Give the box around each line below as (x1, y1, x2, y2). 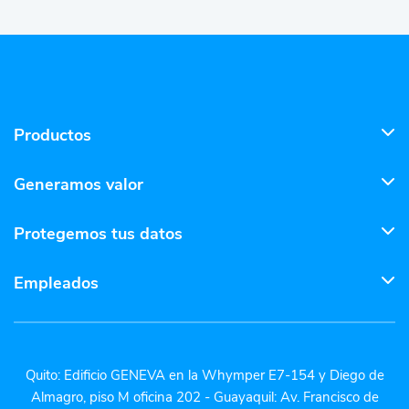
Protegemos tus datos (14, 222, 183, 245)
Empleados (14, 271, 99, 294)
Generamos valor (14, 173, 143, 195)
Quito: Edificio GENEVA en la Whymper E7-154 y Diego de (25, 365, 384, 384)
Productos (14, 123, 91, 146)
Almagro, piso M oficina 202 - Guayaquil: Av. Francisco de (30, 387, 379, 406)
